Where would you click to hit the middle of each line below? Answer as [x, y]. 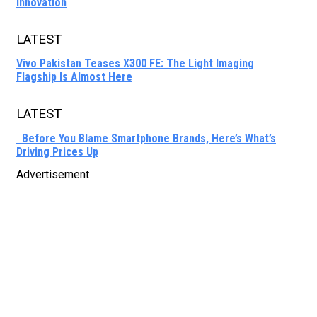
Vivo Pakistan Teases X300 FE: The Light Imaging [135, 64]
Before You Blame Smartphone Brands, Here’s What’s [146, 138]
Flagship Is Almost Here [74, 77]
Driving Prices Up [57, 151]
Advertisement [53, 175]
